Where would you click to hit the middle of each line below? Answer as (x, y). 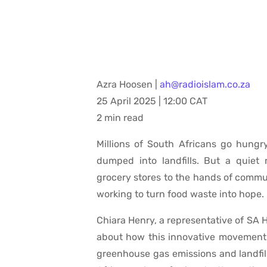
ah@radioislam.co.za (205, 85)
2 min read (120, 118)
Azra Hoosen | (128, 85)
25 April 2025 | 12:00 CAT (152, 101)
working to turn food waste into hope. (180, 194)
